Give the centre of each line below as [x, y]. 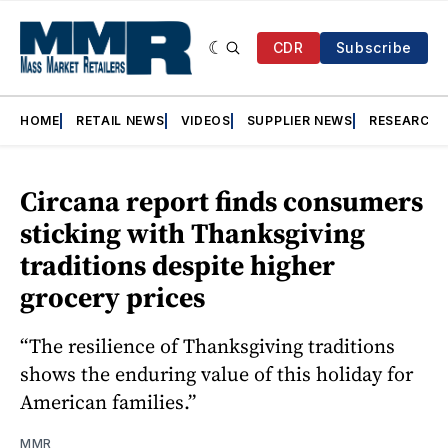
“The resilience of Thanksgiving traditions [207, 346]
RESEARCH [404, 121]
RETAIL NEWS [120, 121]
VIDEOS [205, 121]
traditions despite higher [177, 265]
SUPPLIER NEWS [299, 121]
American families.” [108, 402]
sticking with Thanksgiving [192, 233]
